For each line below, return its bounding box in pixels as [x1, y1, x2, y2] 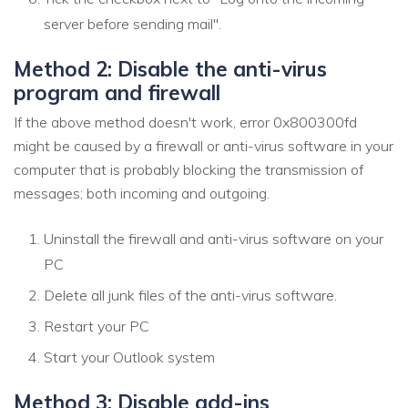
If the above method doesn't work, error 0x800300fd [14, 112, 357, 131]
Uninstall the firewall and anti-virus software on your [44, 229, 383, 248]
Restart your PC [44, 316, 149, 335]
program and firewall [14, 78, 220, 106]
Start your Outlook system [44, 347, 215, 366]
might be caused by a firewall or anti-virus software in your [14, 136, 393, 155]
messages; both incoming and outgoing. [14, 183, 270, 202]
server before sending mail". [44, 14, 221, 33]
